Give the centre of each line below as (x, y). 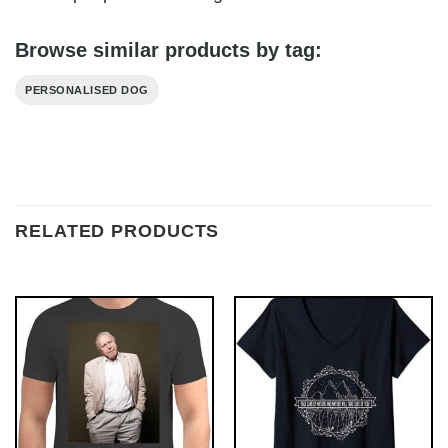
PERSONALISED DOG (87, 90)
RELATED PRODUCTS (117, 230)
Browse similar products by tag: (168, 50)
